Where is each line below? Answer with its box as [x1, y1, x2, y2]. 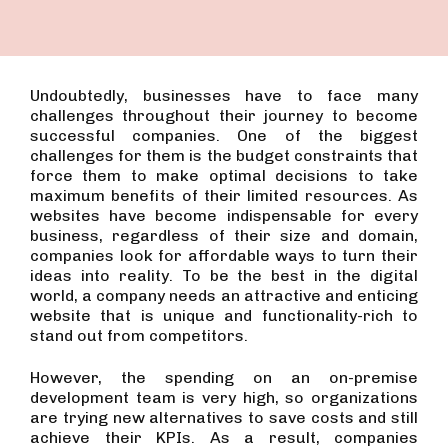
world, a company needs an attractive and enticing [30, 286, 418, 305]
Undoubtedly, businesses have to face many [30, 86, 418, 105]
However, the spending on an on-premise [30, 368, 418, 387]
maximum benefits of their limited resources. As [30, 186, 418, 205]
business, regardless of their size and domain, [30, 226, 418, 245]
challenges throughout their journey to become [30, 106, 418, 125]
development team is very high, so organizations [30, 388, 418, 407]
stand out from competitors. [30, 326, 248, 345]
